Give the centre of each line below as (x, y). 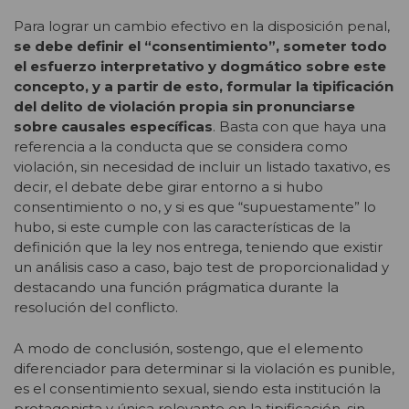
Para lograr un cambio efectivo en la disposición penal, (202, 26)
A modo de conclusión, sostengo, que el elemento (189, 348)
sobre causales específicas (113, 127)
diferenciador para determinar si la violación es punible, (204, 368)
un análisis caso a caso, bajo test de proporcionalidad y (201, 267)
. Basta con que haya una (299, 127)
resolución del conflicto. (100, 308)
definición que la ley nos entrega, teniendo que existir (198, 247)
